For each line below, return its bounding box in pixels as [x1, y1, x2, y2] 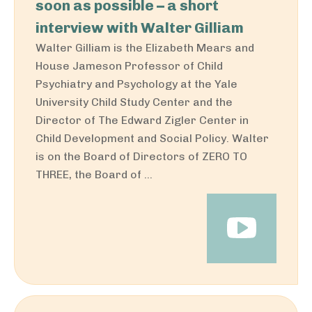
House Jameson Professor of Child [36, 59, 223, 72]
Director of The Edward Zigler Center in [36, 114, 249, 127]
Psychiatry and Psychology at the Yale [36, 77, 237, 91]
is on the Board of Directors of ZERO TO [36, 150, 247, 163]
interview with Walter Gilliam [36, 19, 244, 36]
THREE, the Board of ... [36, 168, 153, 181]
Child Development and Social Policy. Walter [36, 132, 269, 145]
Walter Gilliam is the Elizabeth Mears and [36, 41, 254, 54]
